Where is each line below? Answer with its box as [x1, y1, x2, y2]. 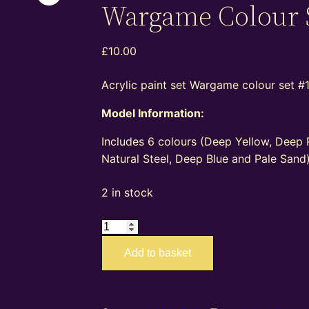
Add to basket [124, 247, 192, 259]
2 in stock [101, 186, 154, 200]
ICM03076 [101, 219, 156, 233]
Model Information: [101, 106, 205, 121]
